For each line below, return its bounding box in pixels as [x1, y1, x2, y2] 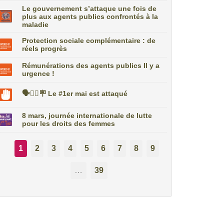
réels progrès [22, 44, 67, 52]
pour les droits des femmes [22, 119, 115, 127]
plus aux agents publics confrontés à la [22, 12, 158, 20]
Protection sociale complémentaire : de [22, 36, 156, 44]
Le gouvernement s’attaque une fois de [22, 4, 157, 12]
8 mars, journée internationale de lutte [22, 111, 152, 119]
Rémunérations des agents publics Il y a [22, 61, 160, 69]
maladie [22, 20, 49, 28]
